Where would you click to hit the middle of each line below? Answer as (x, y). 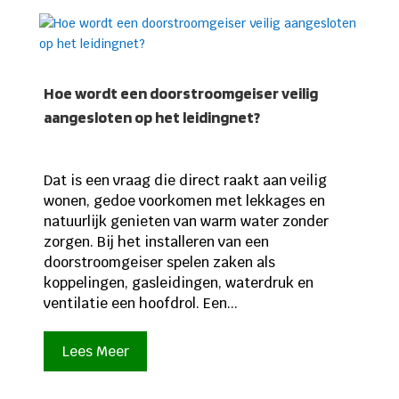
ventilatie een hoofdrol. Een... (140, 304)
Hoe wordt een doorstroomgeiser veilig (180, 94)
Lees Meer (95, 352)
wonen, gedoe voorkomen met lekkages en (184, 201)
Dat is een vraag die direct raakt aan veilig (185, 181)
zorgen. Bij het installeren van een (156, 242)
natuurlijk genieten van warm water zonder (186, 222)
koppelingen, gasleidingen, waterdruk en (178, 283)
